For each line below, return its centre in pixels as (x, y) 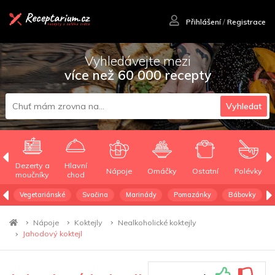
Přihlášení (202, 22)
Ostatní (205, 171)
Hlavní (76, 166)
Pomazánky (192, 194)
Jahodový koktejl (52, 234)
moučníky (33, 175)
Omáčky (162, 171)
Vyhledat (243, 107)
